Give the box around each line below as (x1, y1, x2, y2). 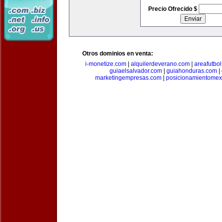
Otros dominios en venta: (82, 50, 153, 57)
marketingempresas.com (95, 74, 162, 81)
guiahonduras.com (166, 67, 217, 74)
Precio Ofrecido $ (148, 5, 199, 12)
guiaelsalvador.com (109, 67, 162, 74)
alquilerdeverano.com (131, 60, 190, 67)
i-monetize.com (85, 60, 126, 67)
